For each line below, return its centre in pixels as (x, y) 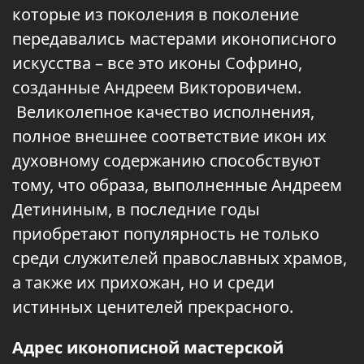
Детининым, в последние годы (136, 209)
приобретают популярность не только (166, 234)
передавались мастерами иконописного (174, 39)
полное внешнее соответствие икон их (169, 136)
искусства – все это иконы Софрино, (157, 63)
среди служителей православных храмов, (180, 258)
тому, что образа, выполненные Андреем (177, 185)
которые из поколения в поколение (156, 14)
